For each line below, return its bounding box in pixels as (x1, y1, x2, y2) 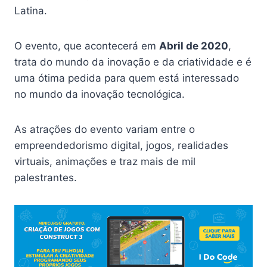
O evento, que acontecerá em (14, 40, 159, 52)
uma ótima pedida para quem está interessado (14, 72, 239, 84)
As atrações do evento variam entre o (14, 123, 195, 135)
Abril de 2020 (159, 40, 228, 52)
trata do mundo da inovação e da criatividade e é (14, 56, 252, 68)
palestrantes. (14, 172, 80, 184)
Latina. (14, 5, 50, 17)
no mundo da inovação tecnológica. (14, 88, 188, 100)
